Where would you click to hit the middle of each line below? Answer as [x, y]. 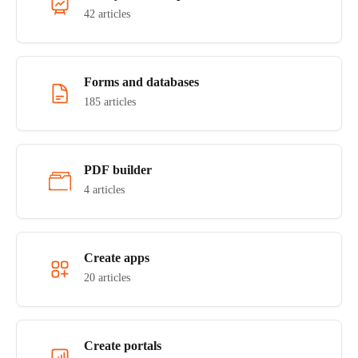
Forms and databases [141, 82]
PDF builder [118, 170]
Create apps [117, 258]
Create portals [123, 346]
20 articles [107, 278]
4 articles [104, 190]
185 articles [110, 102]
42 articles [107, 14]
